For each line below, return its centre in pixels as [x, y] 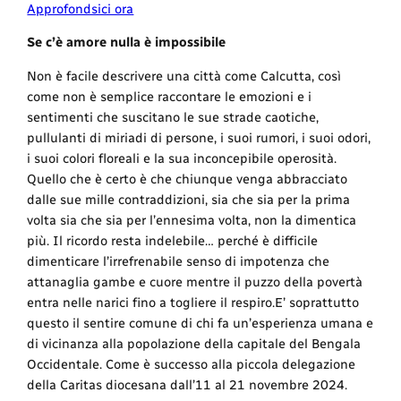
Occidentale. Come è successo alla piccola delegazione [192, 364]
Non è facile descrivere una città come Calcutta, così [184, 76]
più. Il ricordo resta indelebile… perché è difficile [173, 240]
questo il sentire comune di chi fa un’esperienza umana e [200, 323]
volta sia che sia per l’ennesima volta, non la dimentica [192, 220]
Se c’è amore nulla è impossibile [127, 43]
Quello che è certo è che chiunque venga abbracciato [188, 179]
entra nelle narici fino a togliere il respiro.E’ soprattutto [193, 302]
